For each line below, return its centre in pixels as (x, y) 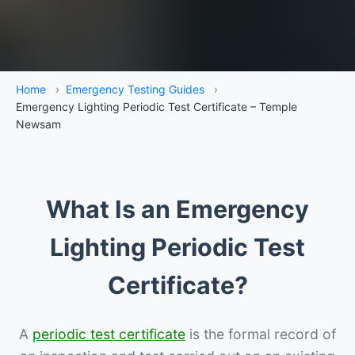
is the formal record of (261, 334)
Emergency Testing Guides (135, 89)
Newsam (38, 124)
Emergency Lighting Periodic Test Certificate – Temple (157, 106)
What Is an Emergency (177, 209)
